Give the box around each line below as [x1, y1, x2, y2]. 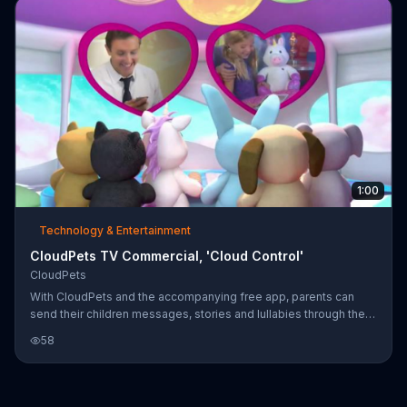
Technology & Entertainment [39, 223, 191, 237]
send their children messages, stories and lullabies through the [30, 306, 365, 321]
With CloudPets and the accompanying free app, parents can [30, 289, 354, 303]
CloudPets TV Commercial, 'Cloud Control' [30, 247, 303, 263]
